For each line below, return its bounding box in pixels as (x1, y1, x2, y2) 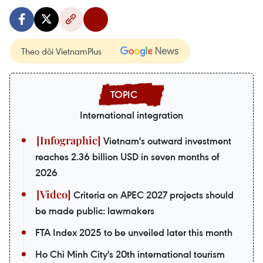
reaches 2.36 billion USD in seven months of (35, 150, 220, 164)
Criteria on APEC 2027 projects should (71, 188, 234, 202)
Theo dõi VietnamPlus (21, 45, 102, 58)
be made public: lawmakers (35, 204, 154, 218)
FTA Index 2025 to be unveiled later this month (35, 226, 232, 240)
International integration (80, 109, 183, 122)
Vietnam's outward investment (101, 134, 231, 148)
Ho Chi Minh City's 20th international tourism (35, 248, 225, 261)
